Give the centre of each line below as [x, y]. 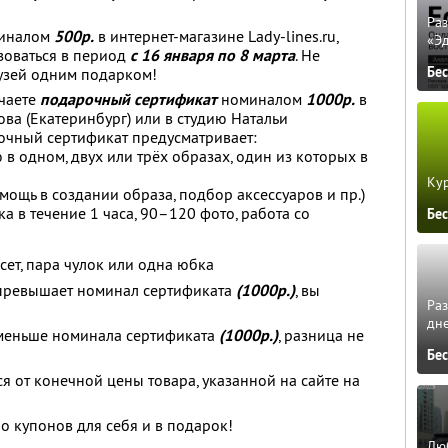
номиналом [261, 99]
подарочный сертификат [128, 99]
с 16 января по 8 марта [210, 55]
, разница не [321, 335]
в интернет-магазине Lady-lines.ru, [216, 36]
